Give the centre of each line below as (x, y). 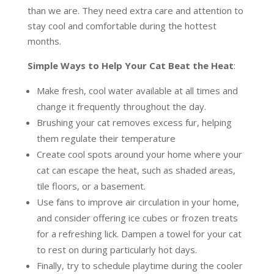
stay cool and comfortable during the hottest (122, 26)
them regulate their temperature (106, 139)
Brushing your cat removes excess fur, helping (134, 123)
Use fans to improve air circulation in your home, (138, 202)
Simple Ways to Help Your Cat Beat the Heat (130, 66)
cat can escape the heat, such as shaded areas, (136, 170)
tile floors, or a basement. (91, 186)
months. (44, 41)
